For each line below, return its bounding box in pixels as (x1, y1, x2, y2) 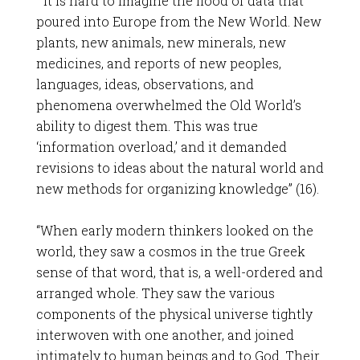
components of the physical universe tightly (35, 305, 313, 322)
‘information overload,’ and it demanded (35, 138, 287, 155)
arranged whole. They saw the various (35, 284, 275, 301)
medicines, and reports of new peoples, (35, 55, 281, 72)
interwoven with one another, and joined (35, 326, 294, 343)
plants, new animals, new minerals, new (35, 34, 286, 51)
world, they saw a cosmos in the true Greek (35, 243, 305, 260)
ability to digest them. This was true (35, 117, 258, 134)
